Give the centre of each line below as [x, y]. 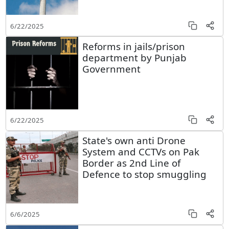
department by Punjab [134, 57]
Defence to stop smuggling [144, 174]
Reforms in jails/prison [133, 46]
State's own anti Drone [134, 140]
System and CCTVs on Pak [141, 152]
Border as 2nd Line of [131, 163]
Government [111, 68]
